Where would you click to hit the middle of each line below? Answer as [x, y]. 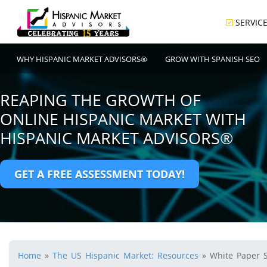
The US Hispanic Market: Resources [125, 255]
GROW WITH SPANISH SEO [213, 59]
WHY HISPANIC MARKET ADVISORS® [82, 59]
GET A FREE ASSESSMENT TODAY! [100, 174]
